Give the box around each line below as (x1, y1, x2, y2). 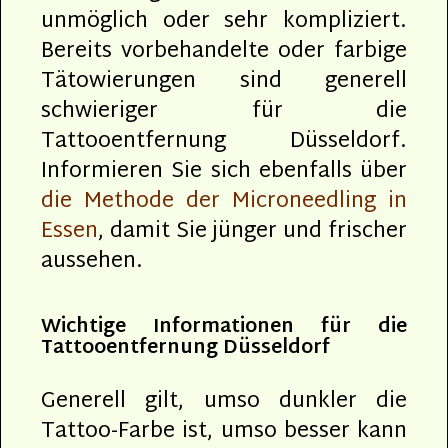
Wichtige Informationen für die (41, 309, 407, 345)
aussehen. (41, 242, 143, 281)
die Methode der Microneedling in (41, 182, 407, 221)
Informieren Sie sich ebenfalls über (41, 152, 407, 191)
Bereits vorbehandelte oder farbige (41, 32, 407, 71)
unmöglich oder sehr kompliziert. (41, 2, 407, 41)
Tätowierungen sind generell (41, 62, 407, 101)
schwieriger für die (41, 92, 407, 131)
